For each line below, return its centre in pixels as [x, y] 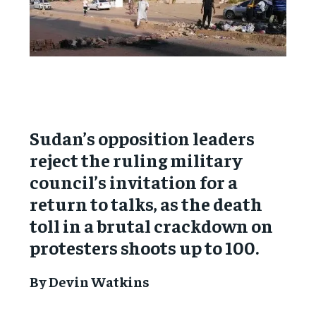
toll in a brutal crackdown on [152, 225]
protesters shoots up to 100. [145, 247]
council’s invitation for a [134, 181]
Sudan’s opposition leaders [142, 138]
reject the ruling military [136, 159]
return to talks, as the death [146, 203]
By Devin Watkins [90, 281]
